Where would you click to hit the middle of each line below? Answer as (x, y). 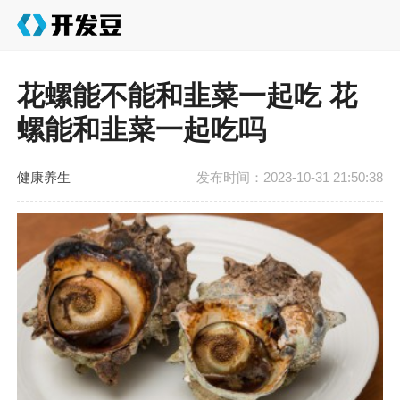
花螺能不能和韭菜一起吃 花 (187, 96)
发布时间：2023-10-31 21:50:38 (289, 178)
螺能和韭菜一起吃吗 (142, 130)
